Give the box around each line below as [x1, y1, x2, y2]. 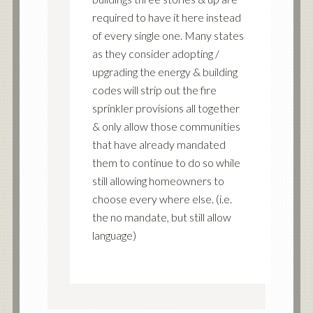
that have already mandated [92, 137, 226, 151]
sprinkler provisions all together [92, 101, 240, 115]
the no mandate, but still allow [92, 210, 231, 224]
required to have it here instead [92, 10, 241, 24]
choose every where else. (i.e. [92, 191, 232, 205]
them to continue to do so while [92, 155, 240, 169]
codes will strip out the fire [92, 82, 217, 96]
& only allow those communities [92, 119, 240, 133]
